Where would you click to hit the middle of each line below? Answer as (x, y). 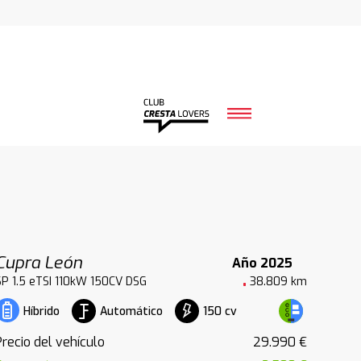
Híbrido (41, 311)
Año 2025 (262, 263)
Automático (131, 311)
